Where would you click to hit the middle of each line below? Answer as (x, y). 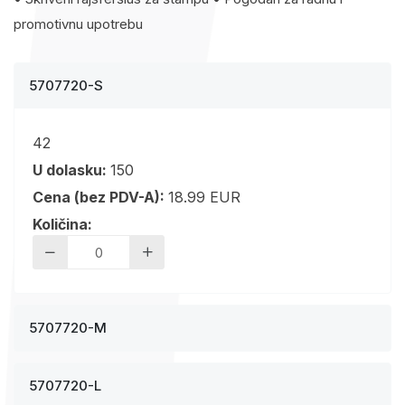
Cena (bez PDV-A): (100, 198)
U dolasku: (71, 170)
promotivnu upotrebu (78, 24)
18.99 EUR (204, 198)
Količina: (62, 225)
